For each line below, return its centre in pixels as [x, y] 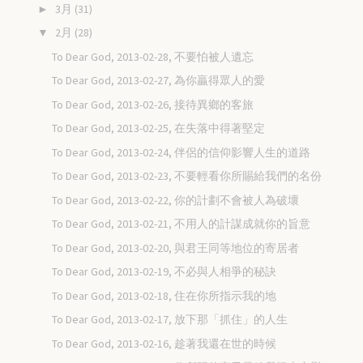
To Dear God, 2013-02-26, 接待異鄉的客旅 [153, 104]
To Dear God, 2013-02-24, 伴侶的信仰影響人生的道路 [181, 152]
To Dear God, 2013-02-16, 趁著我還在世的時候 [164, 343]
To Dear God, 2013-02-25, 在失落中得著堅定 [159, 128]
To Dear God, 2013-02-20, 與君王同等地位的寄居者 [176, 248]
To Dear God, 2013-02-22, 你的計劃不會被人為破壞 [176, 200]
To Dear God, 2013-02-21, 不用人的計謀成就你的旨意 [181, 224]
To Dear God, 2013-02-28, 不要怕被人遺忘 [153, 56]
